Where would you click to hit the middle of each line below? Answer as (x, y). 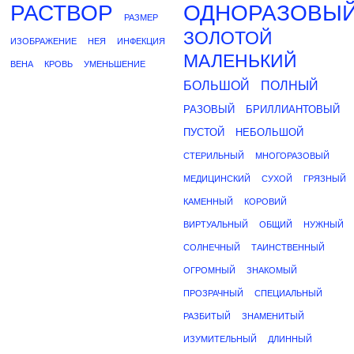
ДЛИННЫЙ (290, 339)
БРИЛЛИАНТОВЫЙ (293, 109)
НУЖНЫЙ (324, 224)
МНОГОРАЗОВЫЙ (292, 156)
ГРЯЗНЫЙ (325, 179)
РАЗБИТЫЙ (207, 316)
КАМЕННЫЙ (208, 201)
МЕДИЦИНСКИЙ (217, 179)
